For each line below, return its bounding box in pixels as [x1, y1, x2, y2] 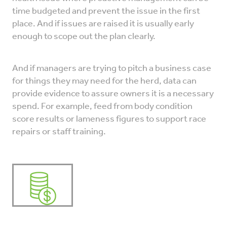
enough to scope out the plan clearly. [12, 28, 156, 46]
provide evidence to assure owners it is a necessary [12, 85, 214, 103]
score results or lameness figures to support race [12, 110, 206, 128]
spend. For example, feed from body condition [12, 98, 193, 116]
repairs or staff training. [12, 123, 106, 141]
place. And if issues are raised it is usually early [12, 15, 194, 33]
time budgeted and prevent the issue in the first [12, 3, 200, 20]
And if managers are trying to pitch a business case [12, 60, 211, 78]
